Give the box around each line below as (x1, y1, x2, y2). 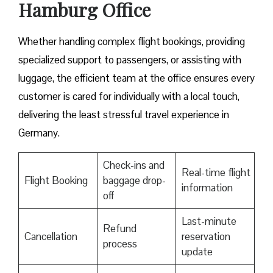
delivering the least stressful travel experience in (18, 108, 229, 122)
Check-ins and (102, 158, 165, 172)
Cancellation (24, 230, 77, 244)
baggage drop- (102, 174, 166, 188)
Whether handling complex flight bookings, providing (18, 35, 245, 49)
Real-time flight (181, 166, 250, 180)
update (181, 245, 213, 259)
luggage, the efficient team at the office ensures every (18, 71, 255, 85)
